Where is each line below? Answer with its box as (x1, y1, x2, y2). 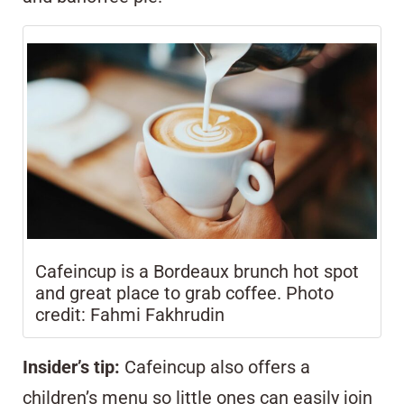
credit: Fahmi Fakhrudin (35, 304, 225, 326)
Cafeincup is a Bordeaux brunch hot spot (35, 261, 359, 283)
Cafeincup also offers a (120, 356, 310, 379)
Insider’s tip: (23, 356, 120, 379)
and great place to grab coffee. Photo (35, 282, 334, 305)
